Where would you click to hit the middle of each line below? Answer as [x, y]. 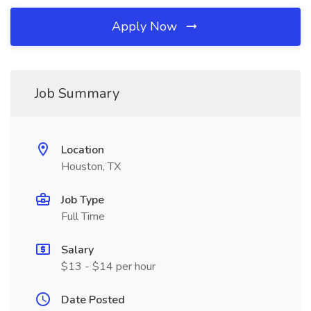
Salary [77, 250]
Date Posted [93, 300]
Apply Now [146, 26]
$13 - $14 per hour [108, 267]
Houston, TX [91, 167]
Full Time [83, 217]
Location [83, 150]
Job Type [83, 200]
